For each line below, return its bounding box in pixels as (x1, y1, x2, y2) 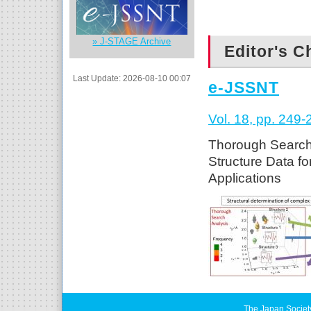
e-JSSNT (208, 79, 279, 96)
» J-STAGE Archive (92, 36, 171, 47)
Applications (208, 171, 281, 185)
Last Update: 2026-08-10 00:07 (73, 74, 191, 83)
